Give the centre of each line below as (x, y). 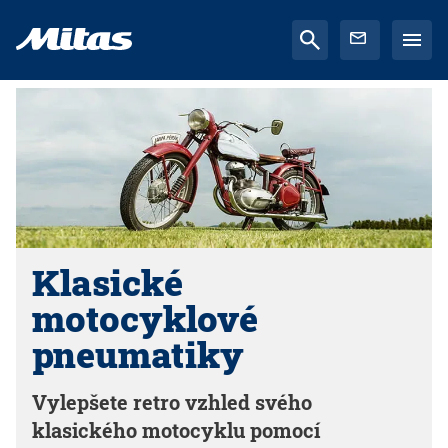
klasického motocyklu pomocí (176, 430)
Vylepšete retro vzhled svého (172, 402)
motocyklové (145, 318)
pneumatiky (138, 354)
